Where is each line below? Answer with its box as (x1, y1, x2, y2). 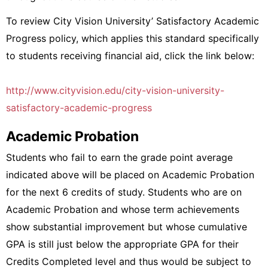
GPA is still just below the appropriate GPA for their (6, 238, 239, 250)
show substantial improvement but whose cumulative (6, 221, 247, 233)
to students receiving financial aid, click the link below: (6, 50, 254, 62)
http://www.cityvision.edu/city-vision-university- (6, 84, 224, 96)
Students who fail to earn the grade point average (6, 151, 233, 163)
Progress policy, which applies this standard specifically (6, 32, 259, 44)
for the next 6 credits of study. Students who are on (6, 186, 242, 198)
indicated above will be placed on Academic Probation (6, 169, 254, 181)
